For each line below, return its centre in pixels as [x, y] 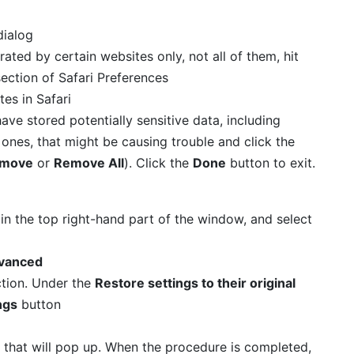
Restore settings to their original [195, 282]
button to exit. [270, 162]
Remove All [88, 162]
